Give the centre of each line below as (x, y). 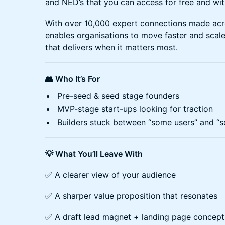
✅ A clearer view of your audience (110, 175)
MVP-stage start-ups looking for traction (135, 109)
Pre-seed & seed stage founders (118, 96)
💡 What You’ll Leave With (94, 153)
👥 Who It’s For (73, 79)
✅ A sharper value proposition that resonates (131, 196)
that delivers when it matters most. (111, 47)
